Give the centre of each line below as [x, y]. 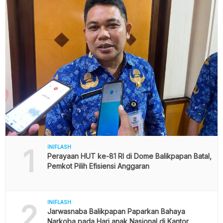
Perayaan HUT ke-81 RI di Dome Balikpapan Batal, [129, 156]
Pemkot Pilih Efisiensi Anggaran [98, 166]
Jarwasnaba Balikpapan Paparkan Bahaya [116, 212]
